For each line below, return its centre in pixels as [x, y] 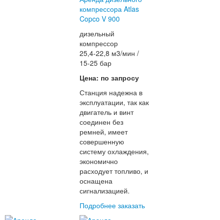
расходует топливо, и [114, 171]
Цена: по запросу [110, 78]
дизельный [97, 34]
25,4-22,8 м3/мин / [110, 53]
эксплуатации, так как [114, 102]
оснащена [96, 181]
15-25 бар [96, 63]
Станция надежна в [111, 93]
